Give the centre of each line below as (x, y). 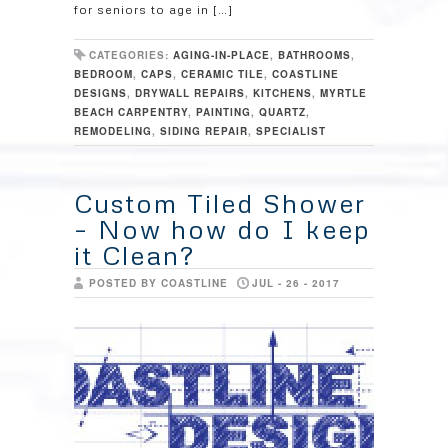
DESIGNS (100, 93)
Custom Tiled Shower (220, 203)
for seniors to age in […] (153, 9)
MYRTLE (343, 93)
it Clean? (134, 255)
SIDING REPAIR (204, 131)
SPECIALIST (291, 131)
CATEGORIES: (131, 55)
